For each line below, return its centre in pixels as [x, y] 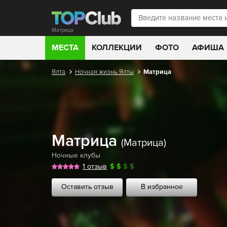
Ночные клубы [76, 155]
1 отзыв [95, 166]
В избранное [162, 187]
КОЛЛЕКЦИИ [117, 48]
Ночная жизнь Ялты [104, 72]
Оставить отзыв [87, 187]
